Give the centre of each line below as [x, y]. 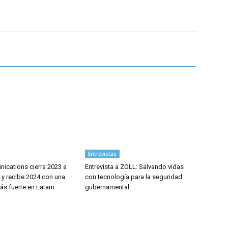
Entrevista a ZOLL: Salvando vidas [135, 167]
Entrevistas [103, 154]
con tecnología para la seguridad [134, 177]
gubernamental [107, 187]
